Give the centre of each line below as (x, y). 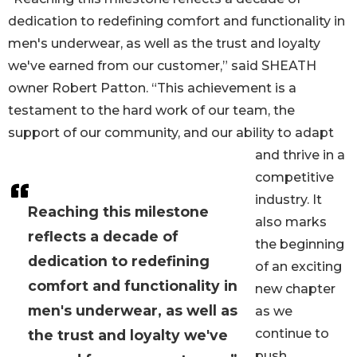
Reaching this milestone (118, 212)
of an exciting (298, 267)
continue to (292, 334)
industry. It (288, 200)
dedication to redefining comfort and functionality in (177, 22)
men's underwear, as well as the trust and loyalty (164, 44)
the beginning (300, 245)
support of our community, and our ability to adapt (171, 133)
